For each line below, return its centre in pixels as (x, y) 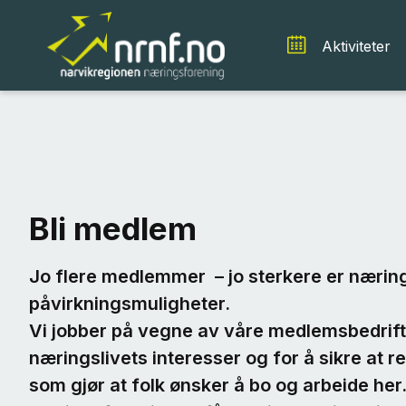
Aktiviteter (356, 46)
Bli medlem (113, 228)
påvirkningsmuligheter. (134, 304)
